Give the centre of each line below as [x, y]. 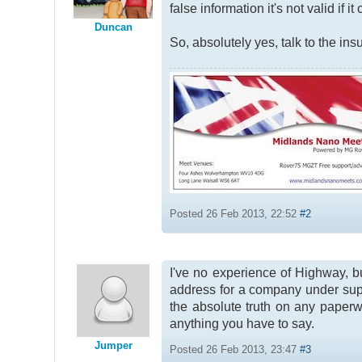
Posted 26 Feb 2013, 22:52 [235, 213]
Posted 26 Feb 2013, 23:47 [235, 350]
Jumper [113, 346]
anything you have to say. [242, 324]
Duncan [113, 27]
